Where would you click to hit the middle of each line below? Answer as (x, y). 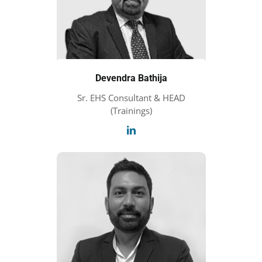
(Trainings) (131, 111)
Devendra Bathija (131, 78)
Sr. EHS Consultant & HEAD (131, 98)
